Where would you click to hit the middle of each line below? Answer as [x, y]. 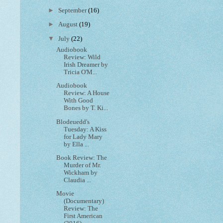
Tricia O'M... [81, 72]
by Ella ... [77, 144]
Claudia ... [78, 180]
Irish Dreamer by [86, 65]
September [73, 11]
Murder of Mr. [83, 165]
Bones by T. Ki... [86, 108]
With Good [79, 101]
